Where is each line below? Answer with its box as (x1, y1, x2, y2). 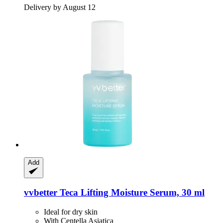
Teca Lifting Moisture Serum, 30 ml (57, 187, 205, 198)
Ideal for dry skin (44, 208, 98, 217)
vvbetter (24, 187, 57, 198)
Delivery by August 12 (24, 2, 96, 11)
